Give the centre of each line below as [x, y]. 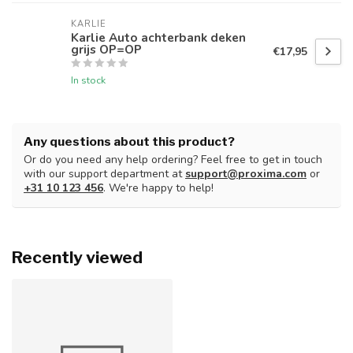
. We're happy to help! [158, 188]
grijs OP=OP [106, 50]
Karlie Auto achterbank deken [158, 38]
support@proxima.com [246, 174]
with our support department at [104, 174]
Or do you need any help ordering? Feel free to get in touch [173, 160]
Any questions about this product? [129, 142]
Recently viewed [77, 258]
